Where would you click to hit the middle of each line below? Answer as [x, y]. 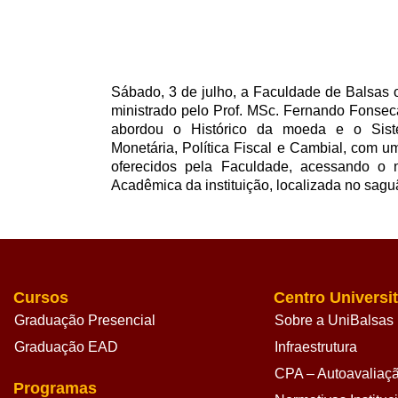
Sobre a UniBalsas [334, 320]
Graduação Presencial [85, 320]
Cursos [41, 298]
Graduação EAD [66, 347]
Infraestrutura [315, 347]
